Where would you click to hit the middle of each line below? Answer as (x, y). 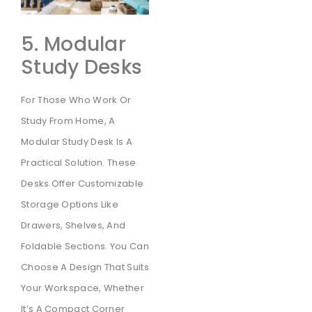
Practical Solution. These (79, 162)
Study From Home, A (68, 120)
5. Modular (74, 44)
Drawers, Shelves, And (73, 225)
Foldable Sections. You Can (85, 246)
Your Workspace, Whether (83, 288)
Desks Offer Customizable (83, 183)
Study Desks (82, 67)
